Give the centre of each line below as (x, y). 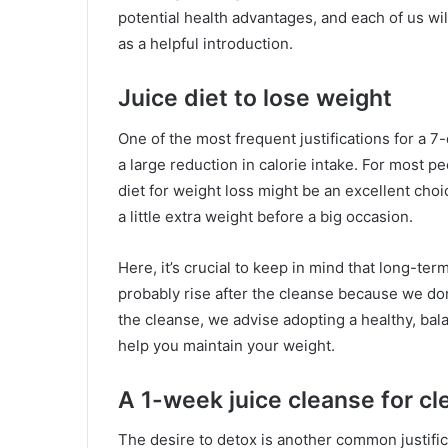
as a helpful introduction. (205, 43)
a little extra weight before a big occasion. (265, 216)
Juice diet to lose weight (255, 98)
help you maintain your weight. (226, 345)
